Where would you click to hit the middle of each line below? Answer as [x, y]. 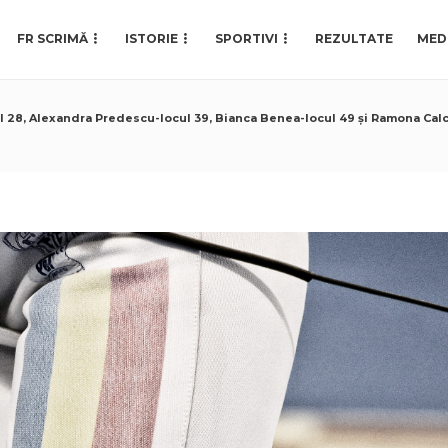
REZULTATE [354, 38]
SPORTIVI [246, 38]
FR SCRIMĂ [52, 38]
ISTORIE [151, 38]
